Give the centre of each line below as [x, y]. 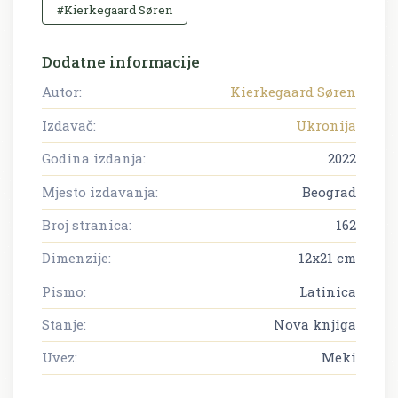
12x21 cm [327, 258]
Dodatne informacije [121, 62]
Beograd [329, 191]
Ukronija [326, 125]
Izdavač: [69, 125]
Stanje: [64, 325]
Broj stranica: [87, 224]
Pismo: [64, 291]
